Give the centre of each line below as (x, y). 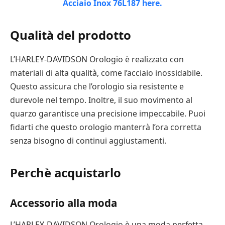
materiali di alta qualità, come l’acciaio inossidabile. (106, 73)
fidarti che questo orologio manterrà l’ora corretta (106, 127)
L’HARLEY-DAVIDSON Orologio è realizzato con (97, 60)
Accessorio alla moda (64, 203)
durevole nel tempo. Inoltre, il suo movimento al (101, 100)
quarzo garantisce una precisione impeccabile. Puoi (108, 114)
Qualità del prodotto (71, 35)
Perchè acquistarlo (66, 173)
